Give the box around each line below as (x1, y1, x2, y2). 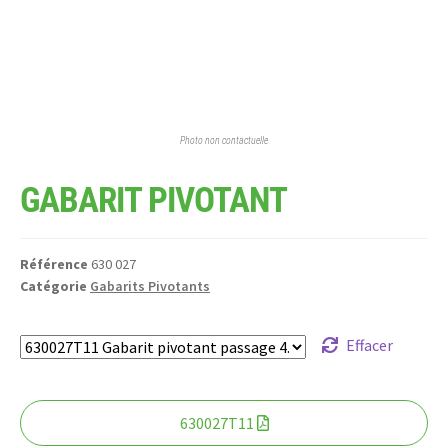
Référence (20, 255, 91, 274)
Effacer (346, 335, 394, 356)
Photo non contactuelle (180, 134, 268, 146)
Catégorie (20, 277, 87, 296)
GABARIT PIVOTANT (20, 180, 287, 222)
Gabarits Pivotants (90, 277, 210, 296)
